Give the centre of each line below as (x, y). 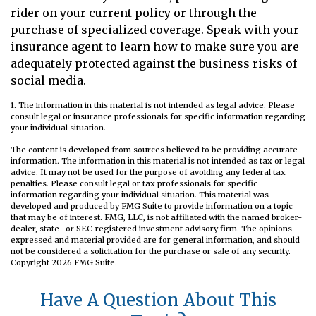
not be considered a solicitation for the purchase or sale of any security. (151, 251)
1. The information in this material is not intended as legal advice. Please (153, 105)
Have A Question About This (158, 300)
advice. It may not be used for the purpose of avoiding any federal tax (148, 172)
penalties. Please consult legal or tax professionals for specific (134, 184)
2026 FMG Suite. (84, 263)
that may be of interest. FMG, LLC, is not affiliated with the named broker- (156, 218)
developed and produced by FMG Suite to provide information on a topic (152, 206)
